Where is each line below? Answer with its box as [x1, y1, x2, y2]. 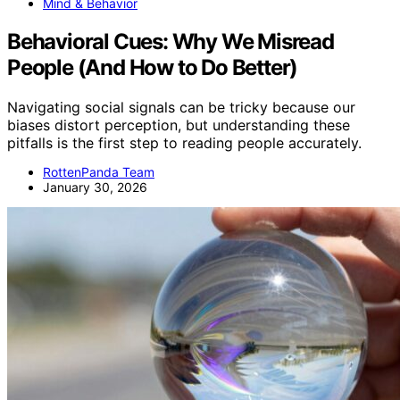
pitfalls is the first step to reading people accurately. [7, 133, 362, 152]
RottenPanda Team [43, 163, 154, 179]
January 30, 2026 [43, 179, 147, 195]
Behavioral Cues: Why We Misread [7, 28, 334, 54]
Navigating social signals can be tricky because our [7, 97, 355, 116]
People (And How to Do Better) [7, 54, 298, 80]
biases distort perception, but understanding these [7, 115, 350, 134]
